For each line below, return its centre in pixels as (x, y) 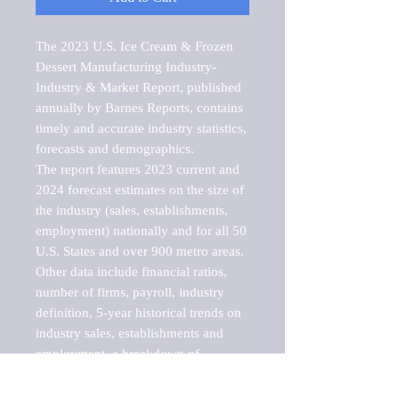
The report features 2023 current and (138, 169)
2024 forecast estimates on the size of (140, 189)
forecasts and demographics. (117, 148)
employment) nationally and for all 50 (141, 230)
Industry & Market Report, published (138, 87)
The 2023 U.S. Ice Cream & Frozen (134, 46)
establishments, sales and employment (142, 374)
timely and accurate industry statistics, (141, 128)
